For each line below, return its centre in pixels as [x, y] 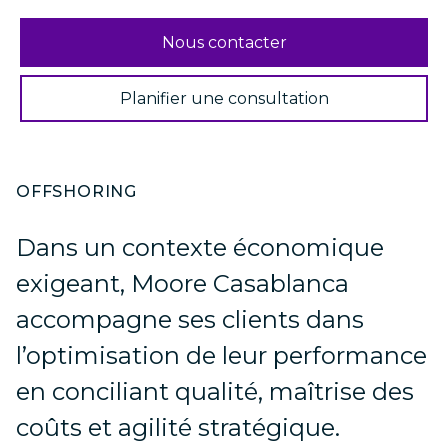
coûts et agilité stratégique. [178, 427]
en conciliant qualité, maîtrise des [215, 391]
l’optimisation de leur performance [221, 355]
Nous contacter [224, 42]
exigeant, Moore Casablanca [182, 283]
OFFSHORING [76, 191]
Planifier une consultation [224, 98]
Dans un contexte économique [200, 247]
